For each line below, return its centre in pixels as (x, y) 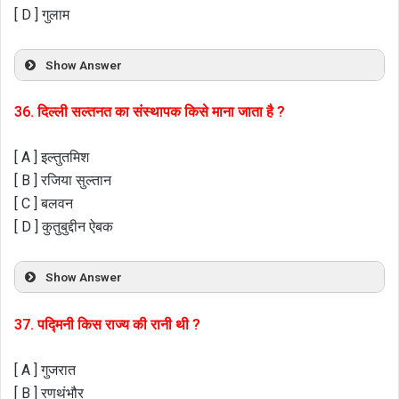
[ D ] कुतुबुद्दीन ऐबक (64, 227)
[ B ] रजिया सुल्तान (63, 181)
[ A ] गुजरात (45, 370)
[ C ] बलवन (44, 204)
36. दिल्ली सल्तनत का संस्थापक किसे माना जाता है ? (150, 112)
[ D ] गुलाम (42, 14)
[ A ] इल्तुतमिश (52, 158)
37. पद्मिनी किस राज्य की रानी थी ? (107, 324)
